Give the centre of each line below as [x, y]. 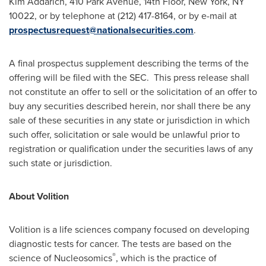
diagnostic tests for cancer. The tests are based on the [120, 244]
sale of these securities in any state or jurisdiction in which [129, 120]
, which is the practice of [166, 258]
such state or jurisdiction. [61, 163]
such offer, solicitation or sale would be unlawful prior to [124, 134]
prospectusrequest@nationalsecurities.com [101, 30]
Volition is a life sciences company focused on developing [129, 229]
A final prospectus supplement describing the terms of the [129, 63]
